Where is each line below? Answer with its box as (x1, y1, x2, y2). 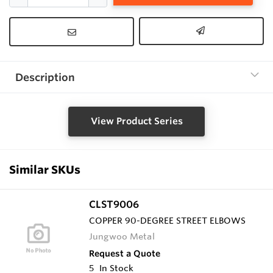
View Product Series (90, 115, 183, 127)
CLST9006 (89, 197, 139, 210)
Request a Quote (89, 247, 160, 259)
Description (15, 71, 75, 84)
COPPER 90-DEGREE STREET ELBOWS (89, 214, 246, 226)
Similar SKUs (9, 162, 80, 176)
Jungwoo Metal (89, 230, 155, 242)
